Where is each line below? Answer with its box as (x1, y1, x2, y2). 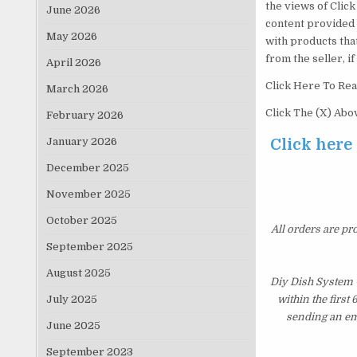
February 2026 (45, 108, 124, 121)
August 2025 (45, 266, 111, 279)
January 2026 (45, 135, 117, 147)
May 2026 (45, 29, 97, 42)
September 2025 (45, 240, 133, 253)
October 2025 (45, 214, 117, 226)
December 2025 (45, 161, 129, 174)
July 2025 (45, 292, 97, 305)
